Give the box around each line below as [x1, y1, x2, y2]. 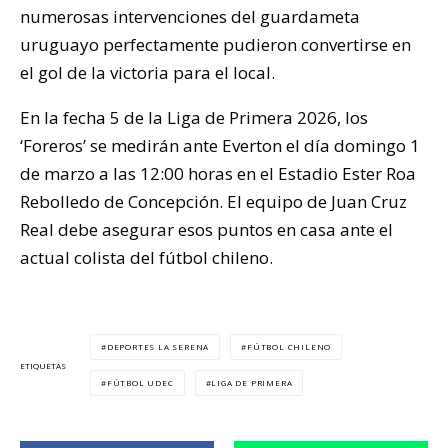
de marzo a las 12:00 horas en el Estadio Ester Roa [20, 162, 416, 186]
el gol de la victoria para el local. [20, 61, 275, 85]
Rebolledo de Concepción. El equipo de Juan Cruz [20, 190, 407, 214]
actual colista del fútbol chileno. [20, 246, 273, 270]
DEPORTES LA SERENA [106, 341, 210, 353]
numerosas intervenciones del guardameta [20, 5, 360, 29]
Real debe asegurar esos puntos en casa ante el [20, 218, 393, 242]
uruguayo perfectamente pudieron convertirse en [20, 33, 411, 57]
